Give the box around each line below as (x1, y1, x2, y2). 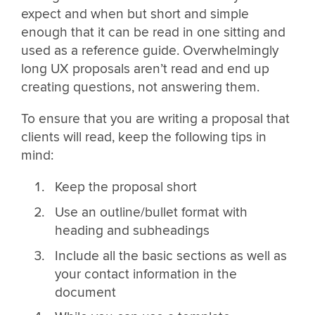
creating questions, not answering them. (21, 79, 259, 96)
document (54, 283, 116, 301)
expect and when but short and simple (21, 6, 249, 23)
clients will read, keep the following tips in (21, 129, 266, 146)
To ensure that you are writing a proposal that (21, 110, 290, 128)
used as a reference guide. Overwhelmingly (21, 42, 278, 60)
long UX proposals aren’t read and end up (21, 60, 269, 78)
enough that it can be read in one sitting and (21, 24, 285, 41)
